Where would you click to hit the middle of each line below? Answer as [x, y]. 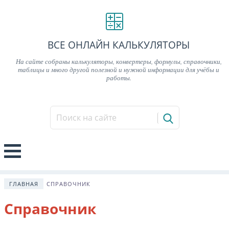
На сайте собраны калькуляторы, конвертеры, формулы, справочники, [119, 61]
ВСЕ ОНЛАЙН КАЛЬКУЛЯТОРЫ [119, 45]
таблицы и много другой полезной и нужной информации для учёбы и [119, 69]
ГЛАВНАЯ [24, 184]
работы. [119, 77]
